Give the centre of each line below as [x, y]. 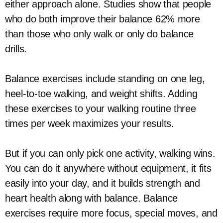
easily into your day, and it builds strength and [103, 183]
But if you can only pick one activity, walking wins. [110, 153]
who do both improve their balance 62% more [103, 19]
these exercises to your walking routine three [101, 109]
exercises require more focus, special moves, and [111, 213]
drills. [16, 49]
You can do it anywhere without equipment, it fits [108, 168]
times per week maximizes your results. [90, 123]
